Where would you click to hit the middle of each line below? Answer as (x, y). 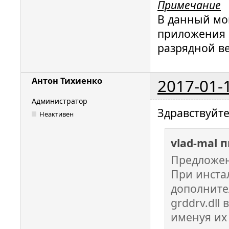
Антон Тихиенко (67, 81)
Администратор (60, 101)
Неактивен (57, 114)
